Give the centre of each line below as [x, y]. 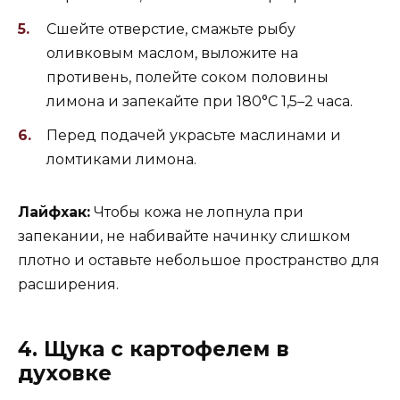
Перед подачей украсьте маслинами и [194, 136]
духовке [65, 374]
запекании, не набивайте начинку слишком [184, 237]
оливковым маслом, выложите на [172, 53]
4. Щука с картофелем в [154, 350]
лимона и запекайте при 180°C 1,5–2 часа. [200, 101]
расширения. [68, 285]
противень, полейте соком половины [187, 77]
